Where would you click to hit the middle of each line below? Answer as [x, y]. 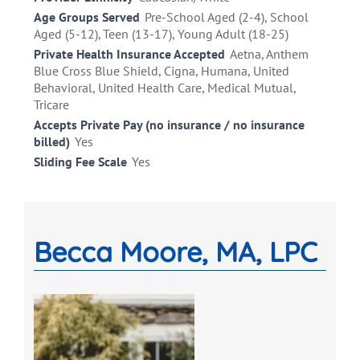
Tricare [51, 105]
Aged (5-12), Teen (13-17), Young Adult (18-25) [161, 34]
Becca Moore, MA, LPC [176, 252]
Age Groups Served [87, 17]
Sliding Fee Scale [80, 162]
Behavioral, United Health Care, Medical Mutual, [165, 88]
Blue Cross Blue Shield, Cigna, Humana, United [162, 71]
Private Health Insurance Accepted [129, 54]
